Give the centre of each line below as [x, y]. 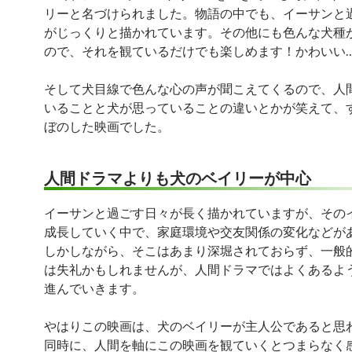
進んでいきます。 [94, 288]
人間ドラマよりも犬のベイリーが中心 [178, 178]
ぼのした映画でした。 [107, 126]
